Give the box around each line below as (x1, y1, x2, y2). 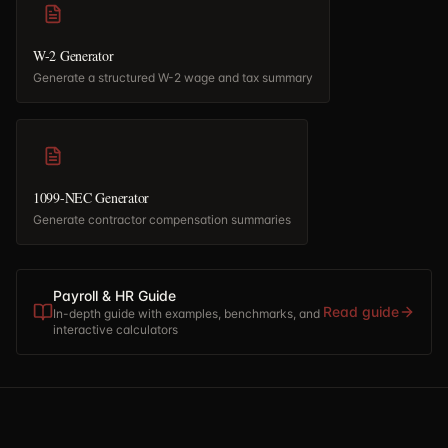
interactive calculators (53, 322, 178, 337)
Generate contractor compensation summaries (33, 212, 291, 227)
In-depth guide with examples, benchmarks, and (53, 306, 320, 321)
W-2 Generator (33, 46, 114, 65)
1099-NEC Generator (33, 188, 149, 207)
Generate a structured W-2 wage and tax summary (33, 70, 313, 85)
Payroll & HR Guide (53, 287, 176, 304)
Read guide (323, 303, 399, 320)
